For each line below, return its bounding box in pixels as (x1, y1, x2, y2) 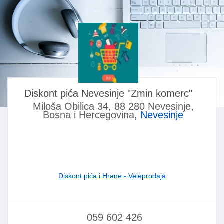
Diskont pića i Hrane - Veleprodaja (58, 172, 166, 180)
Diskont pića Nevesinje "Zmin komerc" (24, 88, 192, 99)
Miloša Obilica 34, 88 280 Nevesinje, (32, 101, 194, 112)
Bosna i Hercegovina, (43, 109, 140, 121)
